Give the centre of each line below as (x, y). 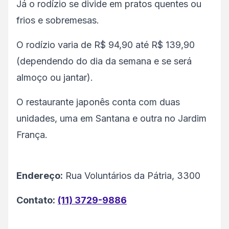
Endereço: (40, 176)
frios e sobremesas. (58, 20)
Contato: (36, 200)
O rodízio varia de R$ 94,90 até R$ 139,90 (106, 45)
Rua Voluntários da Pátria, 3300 (132, 176)
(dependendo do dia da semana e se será (104, 61)
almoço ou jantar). (55, 78)
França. (33, 135)
